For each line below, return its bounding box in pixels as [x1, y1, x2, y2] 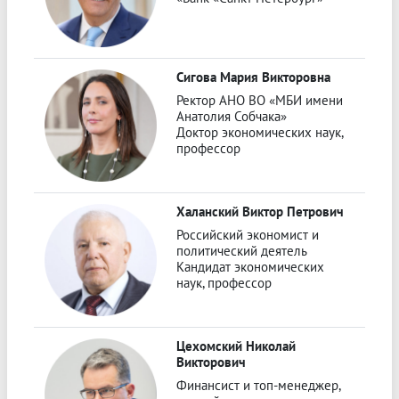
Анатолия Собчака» [176, 107, 287, 125]
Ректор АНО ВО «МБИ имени [176, 91, 343, 109]
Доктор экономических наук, [176, 123, 343, 141]
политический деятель [176, 241, 307, 259]
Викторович [176, 354, 246, 371]
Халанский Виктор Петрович [176, 203, 344, 221]
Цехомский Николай [176, 338, 296, 355]
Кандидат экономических [176, 257, 324, 275]
